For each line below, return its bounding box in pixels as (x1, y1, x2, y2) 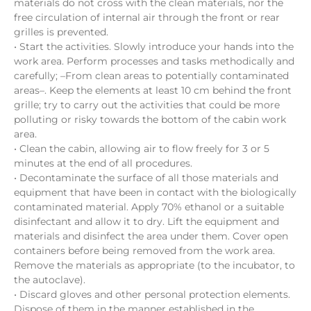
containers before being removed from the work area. (14, 244, 275, 258)
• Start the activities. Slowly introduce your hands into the (14, 40, 294, 53)
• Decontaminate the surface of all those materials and (14, 171, 278, 185)
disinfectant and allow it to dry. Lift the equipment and (14, 215, 279, 228)
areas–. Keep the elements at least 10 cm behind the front (14, 84, 292, 97)
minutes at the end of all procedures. (14, 157, 192, 170)
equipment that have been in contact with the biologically (14, 186, 296, 199)
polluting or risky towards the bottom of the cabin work (14, 113, 286, 126)
